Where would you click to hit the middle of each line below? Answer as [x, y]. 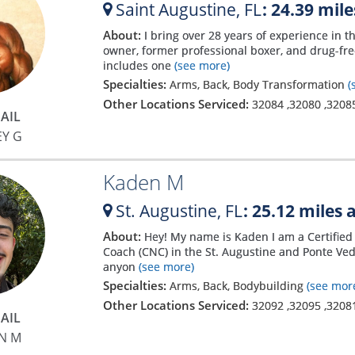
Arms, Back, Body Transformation [258, 85]
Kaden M [143, 182]
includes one [137, 66]
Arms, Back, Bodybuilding [238, 286]
